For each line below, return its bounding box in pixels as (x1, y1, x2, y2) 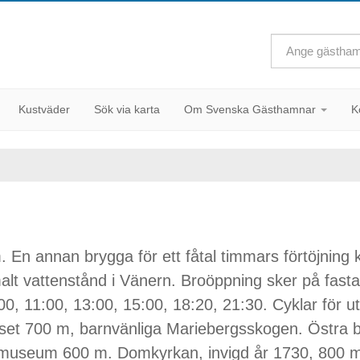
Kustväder (18, 103, 70, 116)
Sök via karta (94, 103, 160, 116)
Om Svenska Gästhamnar (184, 103, 319, 116)
